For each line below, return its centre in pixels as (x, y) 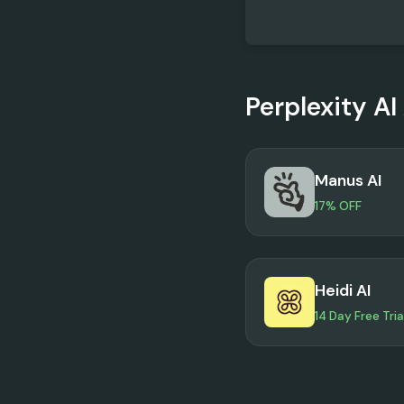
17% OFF (338, 206)
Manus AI (348, 181)
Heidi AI (343, 291)
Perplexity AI (321, 107)
